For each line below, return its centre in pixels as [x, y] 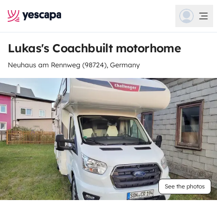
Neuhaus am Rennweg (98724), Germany [74, 65]
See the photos [185, 186]
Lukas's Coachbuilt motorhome [94, 48]
